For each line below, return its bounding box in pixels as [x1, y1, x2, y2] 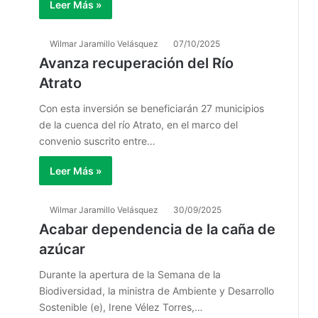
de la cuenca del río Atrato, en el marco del [39, 119, 238, 131]
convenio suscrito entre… [39, 135, 155, 147]
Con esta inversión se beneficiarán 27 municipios [39, 102, 264, 114]
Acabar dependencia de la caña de [39, 221, 275, 238]
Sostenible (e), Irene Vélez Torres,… [39, 301, 203, 313]
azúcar [39, 241, 85, 258]
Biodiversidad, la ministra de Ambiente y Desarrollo [39, 285, 274, 297]
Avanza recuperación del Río [39, 55, 234, 72]
